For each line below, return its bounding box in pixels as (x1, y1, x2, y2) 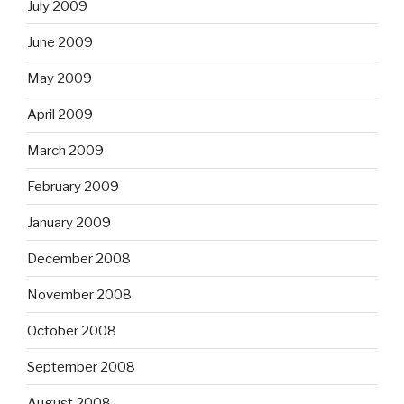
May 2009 (27, 69, 92, 87)
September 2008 (27, 358, 135, 375)
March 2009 (27, 142, 104, 159)
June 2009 (27, 33, 93, 50)
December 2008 (27, 250, 131, 267)
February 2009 (27, 178, 119, 195)
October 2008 (27, 322, 116, 339)
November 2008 (27, 286, 132, 303)
